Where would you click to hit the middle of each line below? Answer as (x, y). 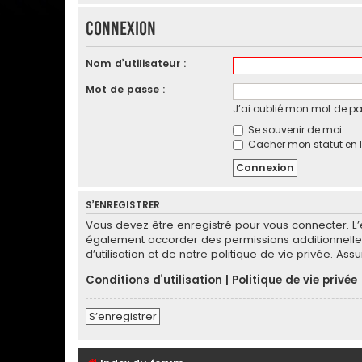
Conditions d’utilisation (154, 280)
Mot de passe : (126, 89)
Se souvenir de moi (293, 129)
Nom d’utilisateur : (136, 63)
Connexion (121, 28)
